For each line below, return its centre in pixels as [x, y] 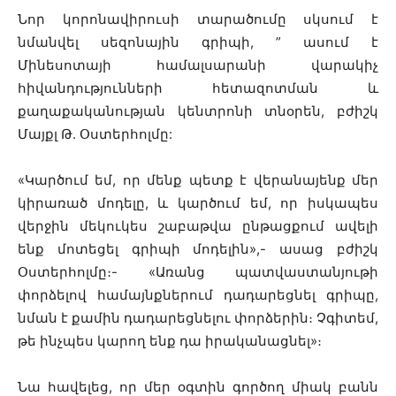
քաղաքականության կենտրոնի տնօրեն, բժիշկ [198, 110]
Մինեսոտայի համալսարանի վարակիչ [198, 65]
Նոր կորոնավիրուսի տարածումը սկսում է [198, 19]
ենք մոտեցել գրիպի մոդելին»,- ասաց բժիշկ [198, 248]
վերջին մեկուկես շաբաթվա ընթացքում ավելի [198, 225]
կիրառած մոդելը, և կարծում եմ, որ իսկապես [198, 202]
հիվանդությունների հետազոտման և [198, 88]
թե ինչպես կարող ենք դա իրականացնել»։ [171, 340]
